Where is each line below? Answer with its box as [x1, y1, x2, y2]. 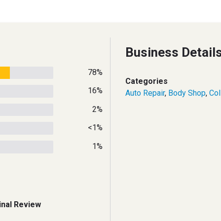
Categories [125, 76, 168, 86]
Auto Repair [125, 88, 165, 98]
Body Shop [168, 88, 206, 98]
